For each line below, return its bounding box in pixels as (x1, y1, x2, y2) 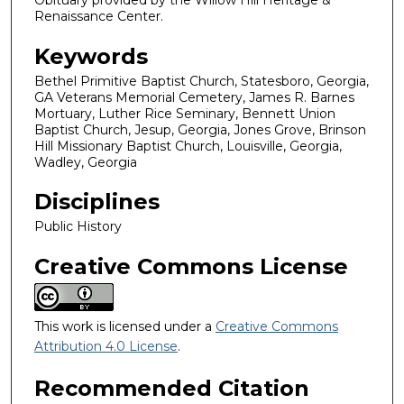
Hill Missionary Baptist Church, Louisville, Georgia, (34, 137, 342, 154)
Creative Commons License (34, 252, 348, 280)
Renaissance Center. (34, 8, 163, 24)
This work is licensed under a (34, 317, 216, 335)
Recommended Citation (34, 374, 309, 401)
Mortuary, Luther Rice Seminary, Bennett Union (34, 105, 335, 122)
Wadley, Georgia (34, 153, 137, 170)
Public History (34, 218, 122, 235)
